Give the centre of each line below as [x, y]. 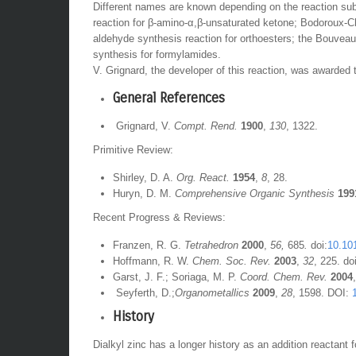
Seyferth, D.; [144, 293]
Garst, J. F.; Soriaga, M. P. [176, 277]
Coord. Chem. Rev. [284, 277]
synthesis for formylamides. [157, 54]
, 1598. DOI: [322, 293]
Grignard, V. [143, 126]
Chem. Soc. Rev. [232, 261]
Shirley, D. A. [145, 178]
